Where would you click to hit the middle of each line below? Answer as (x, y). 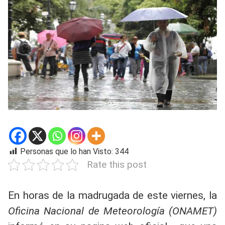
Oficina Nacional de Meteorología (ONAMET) (113, 211)
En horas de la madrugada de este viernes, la (113, 195)
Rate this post (117, 164)
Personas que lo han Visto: (67, 151)
